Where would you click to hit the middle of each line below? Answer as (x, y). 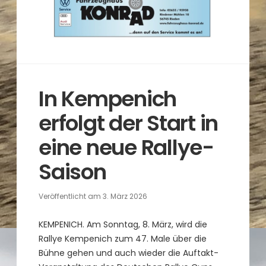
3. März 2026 (125, 196)
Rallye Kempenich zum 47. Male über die (123, 238)
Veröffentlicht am (71, 196)
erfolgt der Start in (129, 123)
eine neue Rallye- (126, 147)
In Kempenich (108, 99)
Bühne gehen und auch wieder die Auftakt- (129, 253)
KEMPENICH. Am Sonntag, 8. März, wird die (123, 224)
